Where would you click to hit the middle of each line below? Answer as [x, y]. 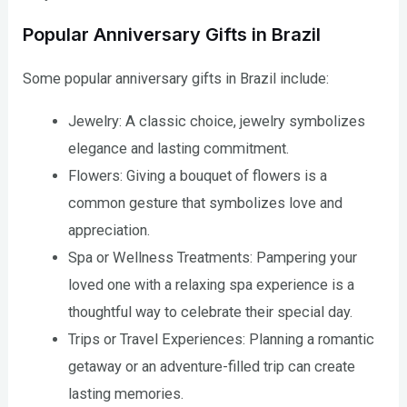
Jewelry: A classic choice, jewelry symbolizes [216, 121]
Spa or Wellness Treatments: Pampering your [212, 257]
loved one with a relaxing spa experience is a [211, 284]
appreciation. [109, 230]
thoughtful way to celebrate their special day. [210, 312]
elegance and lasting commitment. [178, 148]
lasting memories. [125, 393]
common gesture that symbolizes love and [205, 203]
